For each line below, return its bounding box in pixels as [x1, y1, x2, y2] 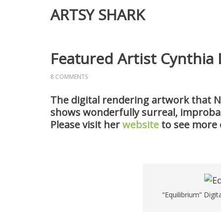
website [122, 118, 159, 131]
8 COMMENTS [50, 73, 88, 81]
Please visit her [50, 118, 122, 131]
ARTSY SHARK [50, 4, 145, 25]
